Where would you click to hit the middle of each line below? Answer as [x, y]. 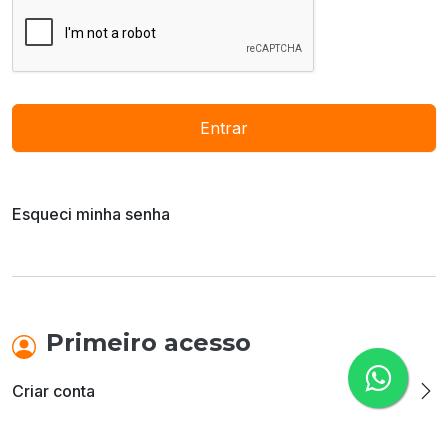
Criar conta [53, 390]
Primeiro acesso [148, 343]
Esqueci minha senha [91, 214]
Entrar [224, 127]
